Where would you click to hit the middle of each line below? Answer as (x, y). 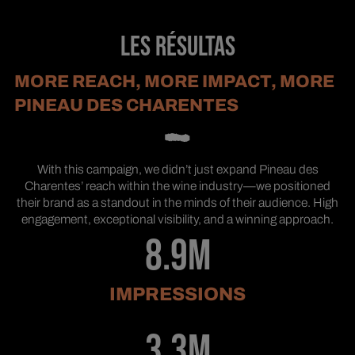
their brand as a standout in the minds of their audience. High (177, 202)
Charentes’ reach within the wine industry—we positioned (177, 185)
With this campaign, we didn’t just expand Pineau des (177, 169)
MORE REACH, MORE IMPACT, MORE (174, 82)
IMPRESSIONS (177, 294)
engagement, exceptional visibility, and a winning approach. (177, 219)
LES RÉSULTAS (177, 47)
